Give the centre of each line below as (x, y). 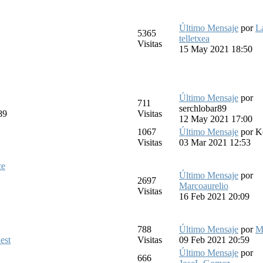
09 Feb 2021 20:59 (214, 240)
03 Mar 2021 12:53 (215, 142)
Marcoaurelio (204, 186)
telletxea (194, 38)
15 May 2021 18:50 (216, 49)
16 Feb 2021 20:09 (214, 196)
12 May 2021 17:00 (216, 119)
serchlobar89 (203, 108)
